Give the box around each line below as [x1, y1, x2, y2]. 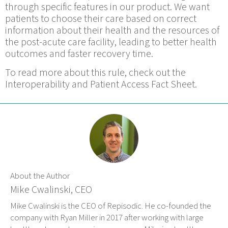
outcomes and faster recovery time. [5, 46, 153, 61]
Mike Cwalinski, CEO [10, 182, 92, 197]
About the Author [10, 169, 70, 182]
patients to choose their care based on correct [5, 11, 196, 26]
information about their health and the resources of [5, 23, 219, 38]
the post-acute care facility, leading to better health [5, 35, 217, 49]
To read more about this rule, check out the [5, 66, 186, 80]
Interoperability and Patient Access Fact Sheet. [5, 77, 197, 92]
